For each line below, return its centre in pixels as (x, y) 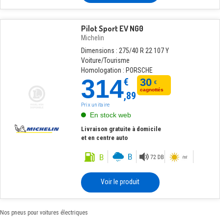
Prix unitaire (95, 105)
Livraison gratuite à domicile (121, 129)
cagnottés (152, 90)
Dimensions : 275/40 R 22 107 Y (125, 51)
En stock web (110, 115)
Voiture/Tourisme (105, 60)
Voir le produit (120, 182)
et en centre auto (104, 138)
